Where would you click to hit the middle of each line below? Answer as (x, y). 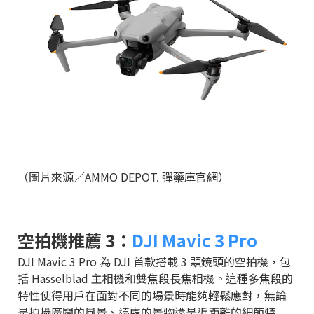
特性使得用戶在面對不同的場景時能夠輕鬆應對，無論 (152, 295)
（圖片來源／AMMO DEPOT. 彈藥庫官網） (123, 176)
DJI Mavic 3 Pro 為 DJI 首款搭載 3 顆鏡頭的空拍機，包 (154, 261)
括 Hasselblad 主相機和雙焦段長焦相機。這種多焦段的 (155, 278)
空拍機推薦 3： (75, 240)
